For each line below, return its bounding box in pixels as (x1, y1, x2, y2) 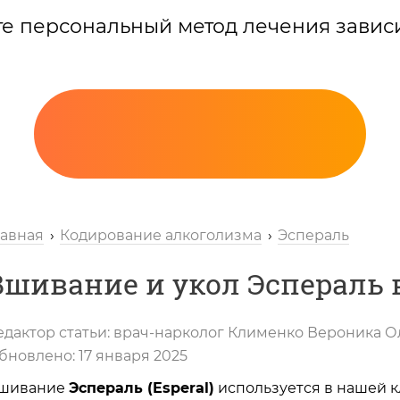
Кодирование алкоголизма (60, 226, 262, 244)
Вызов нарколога (131, 346, 287, 370)
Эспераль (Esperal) (69, 379, 214, 396)
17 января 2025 (79, 346, 187, 364)
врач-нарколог (113, 323, 224, 341)
